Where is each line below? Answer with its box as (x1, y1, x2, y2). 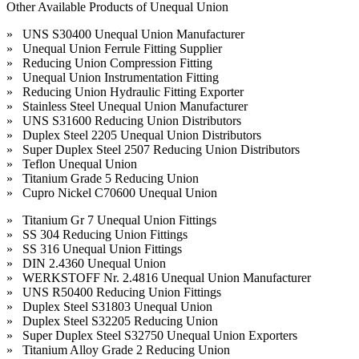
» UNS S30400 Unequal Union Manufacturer (6, 27, 244, 42)
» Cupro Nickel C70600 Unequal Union (6, 186, 217, 200)
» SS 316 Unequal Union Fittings (6, 242, 182, 256)
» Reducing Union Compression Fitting (6, 56, 212, 71)
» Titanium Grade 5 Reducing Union (6, 171, 199, 186)
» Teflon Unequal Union (6, 157, 137, 171)
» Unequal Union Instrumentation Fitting (6, 71, 219, 85)
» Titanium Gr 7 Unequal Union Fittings (6, 213, 216, 228)
